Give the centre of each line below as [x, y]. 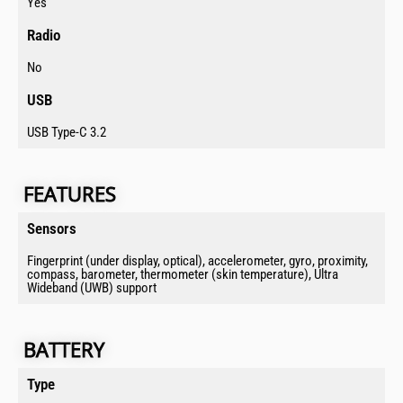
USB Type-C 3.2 [67, 133]
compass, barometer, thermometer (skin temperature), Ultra [183, 275]
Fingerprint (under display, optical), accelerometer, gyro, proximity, [197, 261]
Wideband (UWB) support [92, 288]
